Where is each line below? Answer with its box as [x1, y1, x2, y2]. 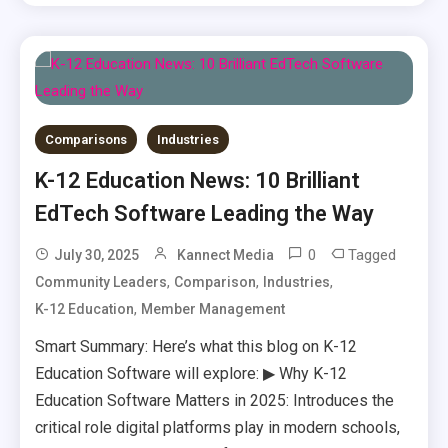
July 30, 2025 [54, 247, 140, 263]
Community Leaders [35, 274, 168, 290]
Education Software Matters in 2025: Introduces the [35, 391, 395, 410]
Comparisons [45, 132, 128, 147]
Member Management [141, 301, 286, 317]
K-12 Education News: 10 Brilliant [35, 168, 361, 193]
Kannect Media [177, 247, 275, 263]
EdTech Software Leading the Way [35, 201, 375, 226]
